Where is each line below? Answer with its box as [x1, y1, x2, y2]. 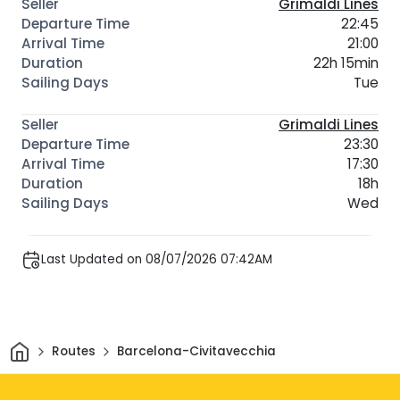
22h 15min [313, 53, 379, 72]
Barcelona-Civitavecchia [116, 343, 276, 361]
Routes [51, 343, 96, 361]
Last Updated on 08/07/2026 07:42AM [41, 251, 272, 269]
